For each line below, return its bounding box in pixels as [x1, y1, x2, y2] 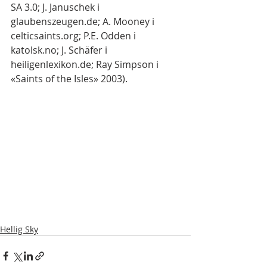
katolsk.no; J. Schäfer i [11, 44, 110, 57]
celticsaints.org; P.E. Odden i [11, 29, 138, 42]
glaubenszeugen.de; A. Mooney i [11, 15, 157, 28]
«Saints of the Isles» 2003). [11, 72, 128, 85]
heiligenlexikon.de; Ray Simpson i [11, 58, 161, 71]
